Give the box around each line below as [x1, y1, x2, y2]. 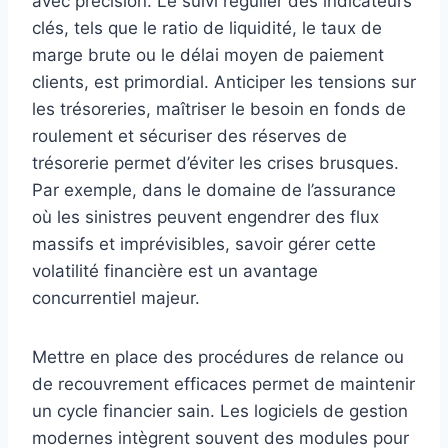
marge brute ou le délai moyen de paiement [32, 45, 384, 66]
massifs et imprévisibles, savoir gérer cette [32, 234, 376, 255]
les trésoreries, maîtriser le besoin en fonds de [32, 99, 406, 120]
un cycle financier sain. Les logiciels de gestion [32, 401, 408, 422]
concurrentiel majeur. [32, 288, 200, 309]
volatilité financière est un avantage [32, 261, 318, 282]
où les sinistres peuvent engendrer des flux [32, 207, 379, 228]
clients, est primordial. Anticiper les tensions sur [32, 72, 416, 93]
